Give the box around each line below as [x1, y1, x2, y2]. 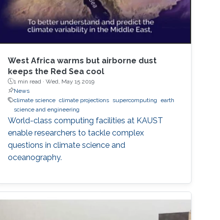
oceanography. [8, 152, 62, 162]
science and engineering [14, 106, 80, 113]
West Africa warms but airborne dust [8, 55, 157, 65]
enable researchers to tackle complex [8, 128, 144, 137]
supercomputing [112, 96, 158, 104]
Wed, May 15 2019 [46, 78, 95, 85]
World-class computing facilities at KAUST [8, 115, 164, 125]
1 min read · [14, 78, 46, 85]
